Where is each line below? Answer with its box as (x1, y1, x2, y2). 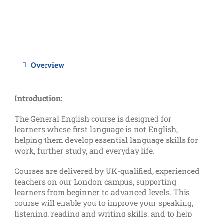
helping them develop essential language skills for (15, 134, 198, 145)
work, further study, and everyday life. (15, 145, 155, 155)
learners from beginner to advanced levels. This (15, 186, 190, 197)
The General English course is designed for (15, 113, 171, 124)
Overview (31, 60, 64, 70)
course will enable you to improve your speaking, (15, 197, 193, 208)
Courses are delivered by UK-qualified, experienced (15, 165, 200, 176)
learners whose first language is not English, (15, 124, 178, 134)
